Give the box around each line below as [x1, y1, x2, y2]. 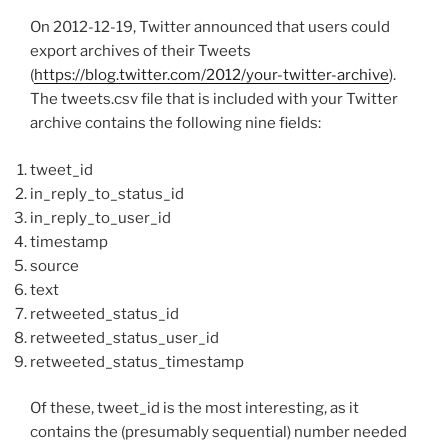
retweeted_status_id [30, 304, 179, 323]
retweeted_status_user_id [30, 328, 219, 347]
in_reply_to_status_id [30, 184, 184, 203]
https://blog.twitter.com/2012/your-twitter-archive [34, 66, 389, 85]
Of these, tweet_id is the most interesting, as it [30, 399, 359, 418]
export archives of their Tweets [30, 42, 251, 61]
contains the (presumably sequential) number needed [30, 423, 407, 442]
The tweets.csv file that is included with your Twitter [30, 90, 398, 109]
